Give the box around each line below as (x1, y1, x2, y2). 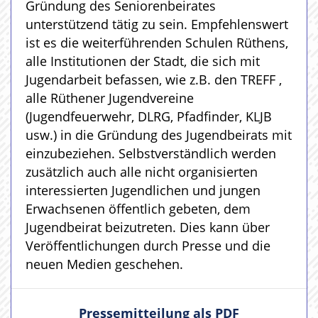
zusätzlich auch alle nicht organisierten (26, 163, 258, 180)
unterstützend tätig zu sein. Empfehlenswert (26, 16, 288, 33)
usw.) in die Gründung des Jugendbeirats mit (26, 126, 292, 143)
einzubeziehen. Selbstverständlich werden (26, 145, 276, 162)
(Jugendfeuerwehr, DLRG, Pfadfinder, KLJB (26, 108, 272, 125)
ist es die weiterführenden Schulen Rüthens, (26, 34, 288, 51)
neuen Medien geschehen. (26, 256, 183, 273)
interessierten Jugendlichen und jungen (26, 182, 261, 199)
